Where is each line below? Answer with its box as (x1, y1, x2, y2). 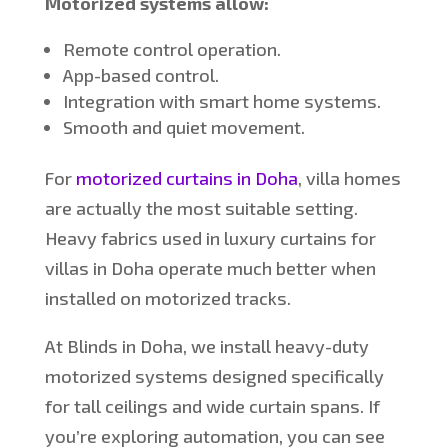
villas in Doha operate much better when (44, 257, 376, 280)
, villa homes (297, 167, 401, 190)
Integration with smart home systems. (62, 90, 381, 113)
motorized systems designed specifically (44, 365, 384, 388)
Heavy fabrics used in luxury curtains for (44, 227, 376, 250)
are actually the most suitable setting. (44, 197, 358, 220)
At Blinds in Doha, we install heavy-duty (44, 335, 369, 358)
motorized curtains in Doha (75, 167, 298, 190)
